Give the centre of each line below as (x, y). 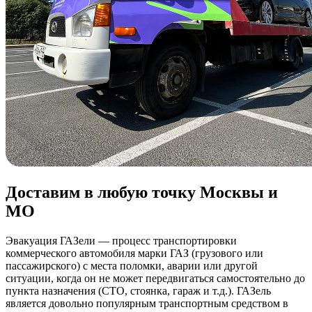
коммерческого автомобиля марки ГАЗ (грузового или (134, 253)
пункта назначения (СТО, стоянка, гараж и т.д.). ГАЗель (138, 291)
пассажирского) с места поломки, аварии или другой (132, 266)
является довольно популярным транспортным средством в (147, 304)
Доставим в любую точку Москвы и (142, 193)
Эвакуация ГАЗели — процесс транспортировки (121, 241)
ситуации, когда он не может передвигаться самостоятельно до (155, 279)
